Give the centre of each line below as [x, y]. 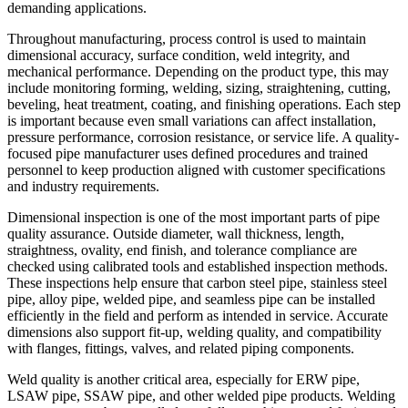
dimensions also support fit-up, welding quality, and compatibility [194, 331]
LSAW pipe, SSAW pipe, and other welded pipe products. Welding [201, 395]
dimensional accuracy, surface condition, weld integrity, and [178, 55]
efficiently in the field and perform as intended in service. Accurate [198, 315]
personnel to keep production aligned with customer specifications [196, 169]
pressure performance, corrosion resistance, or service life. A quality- [203, 137]
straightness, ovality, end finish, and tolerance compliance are [182, 250]
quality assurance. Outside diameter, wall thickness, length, [176, 233]
